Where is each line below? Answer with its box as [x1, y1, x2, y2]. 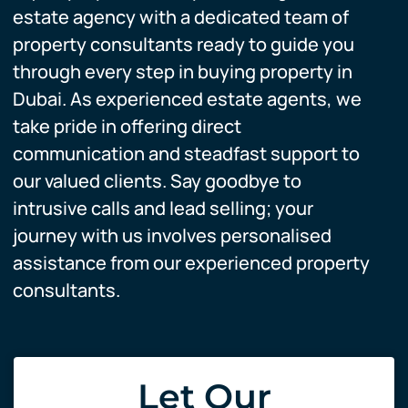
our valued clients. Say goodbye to [13, 168, 301, 193]
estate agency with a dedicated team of [13, 5, 349, 29]
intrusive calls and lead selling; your [13, 196, 313, 220]
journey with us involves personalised [13, 223, 331, 248]
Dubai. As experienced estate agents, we [13, 87, 362, 111]
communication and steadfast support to [13, 141, 360, 166]
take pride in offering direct [13, 114, 241, 138]
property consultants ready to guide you [13, 32, 354, 56]
